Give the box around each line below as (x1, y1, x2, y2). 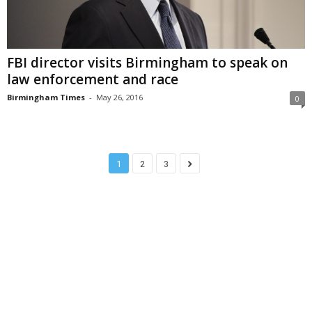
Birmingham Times (7, 91, 85, 102)
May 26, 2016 (96, 91, 143, 102)
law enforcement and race (7, 70, 178, 88)
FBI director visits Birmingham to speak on (7, 53, 288, 72)
